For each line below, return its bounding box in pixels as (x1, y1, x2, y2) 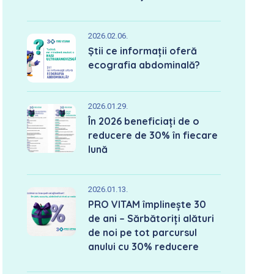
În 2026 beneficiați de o (88, 115, 200, 127)
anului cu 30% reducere (88, 240, 199, 253)
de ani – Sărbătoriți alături (88, 212, 215, 224)
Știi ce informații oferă (88, 45, 198, 57)
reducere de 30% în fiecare (88, 129, 218, 141)
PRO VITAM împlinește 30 (88, 198, 207, 210)
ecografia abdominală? (88, 59, 201, 71)
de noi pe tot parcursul (88, 226, 198, 239)
